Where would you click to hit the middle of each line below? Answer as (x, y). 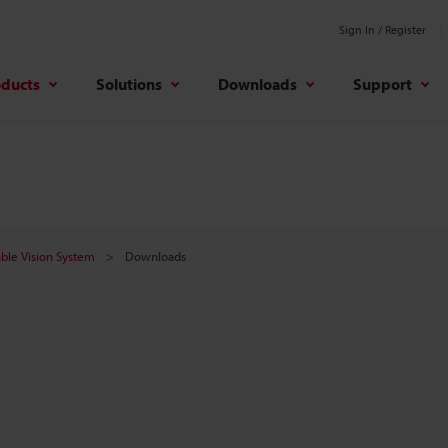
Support (382, 83)
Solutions (129, 83)
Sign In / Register (382, 29)
